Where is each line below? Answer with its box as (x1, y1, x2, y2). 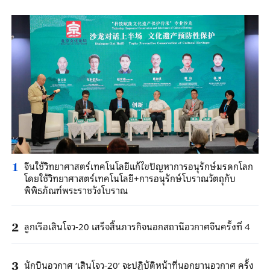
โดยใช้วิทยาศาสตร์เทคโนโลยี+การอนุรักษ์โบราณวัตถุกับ (24, 170, 236, 185)
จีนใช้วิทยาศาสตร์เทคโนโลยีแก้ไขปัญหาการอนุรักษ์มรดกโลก (24, 158, 253, 173)
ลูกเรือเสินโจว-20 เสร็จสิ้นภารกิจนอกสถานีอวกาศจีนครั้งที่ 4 (24, 218, 250, 233)
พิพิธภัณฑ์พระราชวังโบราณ (24, 182, 128, 197)
